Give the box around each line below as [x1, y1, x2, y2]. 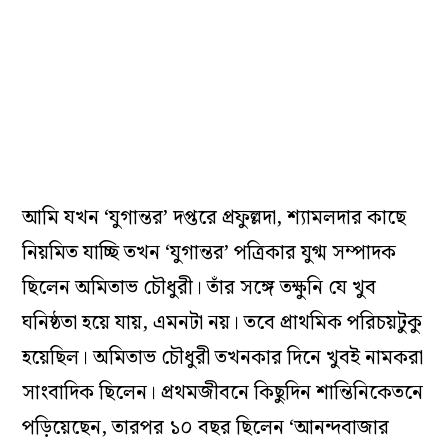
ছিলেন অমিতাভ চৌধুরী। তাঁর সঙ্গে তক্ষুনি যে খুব [22, 272, 377, 305]
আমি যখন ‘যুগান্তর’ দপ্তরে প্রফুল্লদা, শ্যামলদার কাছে [22, 202, 407, 235]
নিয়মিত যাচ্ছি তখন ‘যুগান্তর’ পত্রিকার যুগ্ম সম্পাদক [22, 237, 397, 270]
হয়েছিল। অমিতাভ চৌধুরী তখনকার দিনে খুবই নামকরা [22, 342, 424, 375]
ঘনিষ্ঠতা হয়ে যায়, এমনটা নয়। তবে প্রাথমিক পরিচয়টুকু [22, 307, 423, 340]
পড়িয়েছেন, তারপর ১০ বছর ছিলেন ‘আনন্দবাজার [22, 412, 390, 445]
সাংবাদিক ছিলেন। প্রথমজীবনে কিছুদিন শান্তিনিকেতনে [22, 377, 424, 410]
